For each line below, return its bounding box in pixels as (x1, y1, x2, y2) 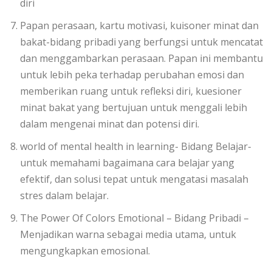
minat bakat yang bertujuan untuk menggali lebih (20, 100, 247, 114)
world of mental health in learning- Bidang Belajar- (20, 139, 251, 153)
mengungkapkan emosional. (20, 243, 150, 257)
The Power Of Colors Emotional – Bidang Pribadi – (20, 211, 249, 225)
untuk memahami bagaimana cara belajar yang (20, 155, 234, 169)
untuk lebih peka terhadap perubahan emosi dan (20, 67, 244, 81)
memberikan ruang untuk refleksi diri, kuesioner (20, 84, 242, 98)
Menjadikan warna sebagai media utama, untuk (20, 227, 236, 241)
